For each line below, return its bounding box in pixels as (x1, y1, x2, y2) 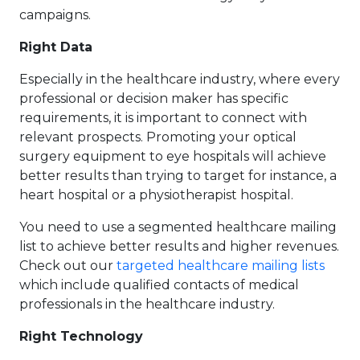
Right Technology (19, 329, 143, 345)
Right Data (19, 39, 92, 55)
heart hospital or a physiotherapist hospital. (19, 187, 293, 203)
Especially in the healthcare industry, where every (19, 72, 340, 88)
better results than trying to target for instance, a (19, 168, 337, 184)
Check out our (19, 258, 117, 274)
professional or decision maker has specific (19, 91, 288, 107)
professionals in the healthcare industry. (19, 297, 275, 313)
